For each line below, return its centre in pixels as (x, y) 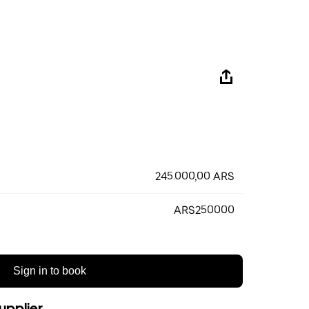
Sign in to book (50, 271)
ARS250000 (204, 210)
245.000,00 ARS (195, 176)
